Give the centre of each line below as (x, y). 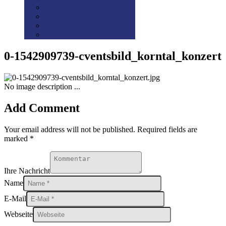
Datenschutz (64, 16)
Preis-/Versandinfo (74, 25)
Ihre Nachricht (27, 171)
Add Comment (42, 108)
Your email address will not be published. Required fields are (101, 129)
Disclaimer (62, 7)
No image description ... (42, 86)
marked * (19, 138)
